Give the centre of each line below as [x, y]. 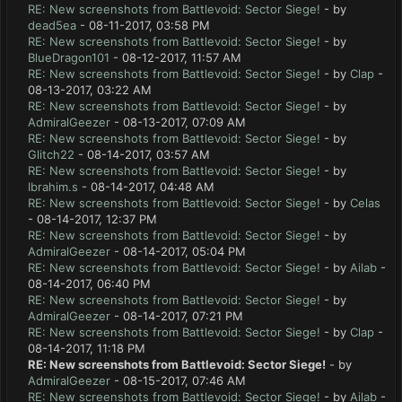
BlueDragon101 [69, 57]
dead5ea [52, 25]
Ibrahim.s [53, 187]
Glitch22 [51, 154]
